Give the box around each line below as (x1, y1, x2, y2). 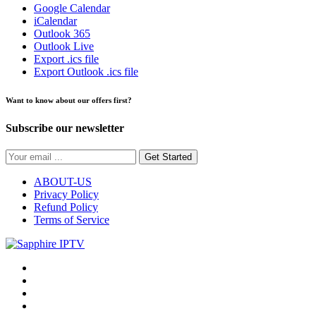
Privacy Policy (34, 188, 99, 201)
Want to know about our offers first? (6, 95, 132, 104)
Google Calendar (34, 1, 110, 14)
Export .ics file (34, 52, 99, 65)
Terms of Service (34, 214, 109, 226)
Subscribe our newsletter (6, 121, 124, 134)
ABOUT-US (34, 176, 92, 188)
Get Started (145, 152, 192, 163)
